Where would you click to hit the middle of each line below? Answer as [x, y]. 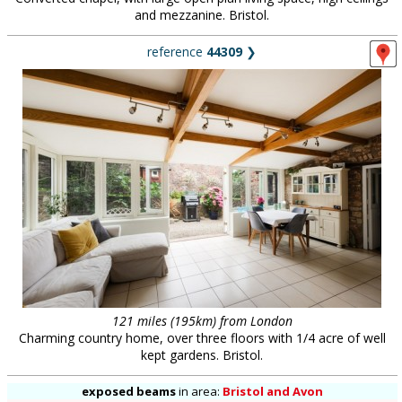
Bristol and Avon [272, 391]
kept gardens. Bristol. [202, 355]
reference [177, 52]
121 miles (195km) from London [202, 321]
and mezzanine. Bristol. [202, 15]
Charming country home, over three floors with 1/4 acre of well [202, 338]
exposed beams [128, 391]
